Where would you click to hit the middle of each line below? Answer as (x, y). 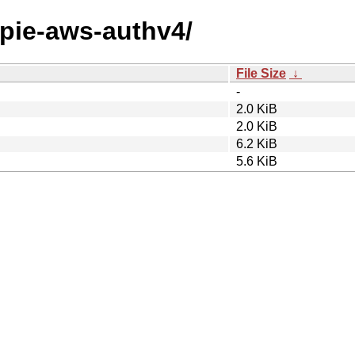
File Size (261, 73)
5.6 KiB (257, 161)
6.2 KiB (257, 143)
